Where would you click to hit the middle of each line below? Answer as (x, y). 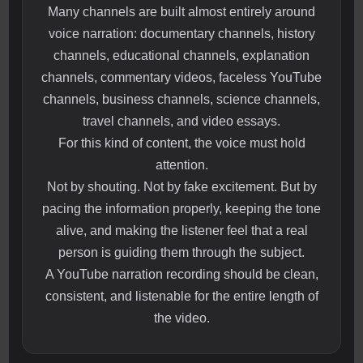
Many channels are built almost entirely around (181, 12)
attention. (181, 165)
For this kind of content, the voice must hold (181, 143)
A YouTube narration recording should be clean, (181, 275)
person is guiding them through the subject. (181, 253)
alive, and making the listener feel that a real (181, 231)
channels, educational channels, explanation (181, 56)
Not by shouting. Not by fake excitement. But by (181, 187)
